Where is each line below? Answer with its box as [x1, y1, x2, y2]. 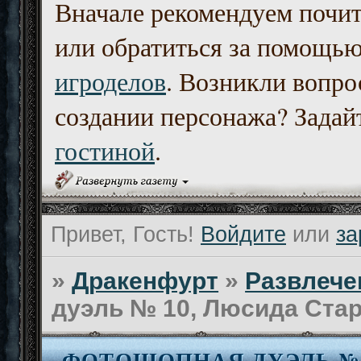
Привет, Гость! [51, 222, 194, 247]
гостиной [55, 133, 155, 168]
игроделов [55, 64, 166, 99]
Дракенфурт [72, 268, 219, 295]
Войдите [201, 222, 286, 247]
